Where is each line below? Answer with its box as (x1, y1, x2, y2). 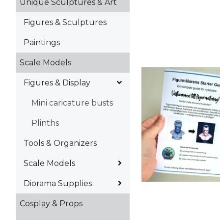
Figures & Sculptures (24, 17, 107, 27)
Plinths (31, 118, 59, 128)
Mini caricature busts (31, 98, 113, 108)
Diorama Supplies (24, 178, 92, 188)
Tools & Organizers (24, 138, 97, 148)
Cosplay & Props (20, 198, 82, 208)
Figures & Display (24, 78, 90, 87)
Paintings (24, 37, 60, 47)
